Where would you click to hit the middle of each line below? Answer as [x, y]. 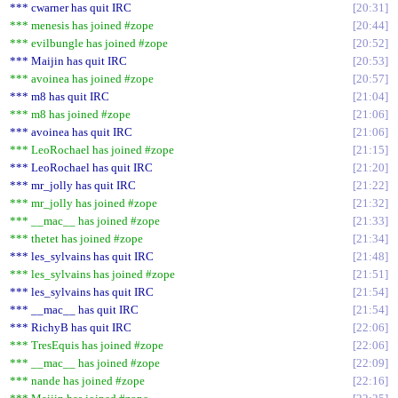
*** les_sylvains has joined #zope [92, 274]
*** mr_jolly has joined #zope [84, 203]
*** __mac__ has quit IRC [74, 310]
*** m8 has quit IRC [60, 96]
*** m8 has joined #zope [70, 114]
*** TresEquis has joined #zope [87, 345]
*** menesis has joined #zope [82, 25]
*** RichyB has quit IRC [71, 327]
